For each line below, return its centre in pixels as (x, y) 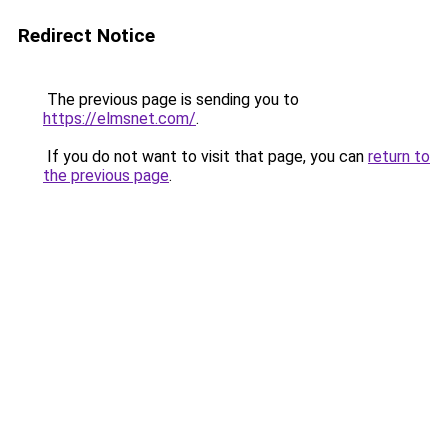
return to (399, 156)
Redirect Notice (86, 35)
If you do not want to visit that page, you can (205, 156)
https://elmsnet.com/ (119, 118)
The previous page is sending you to (171, 99)
